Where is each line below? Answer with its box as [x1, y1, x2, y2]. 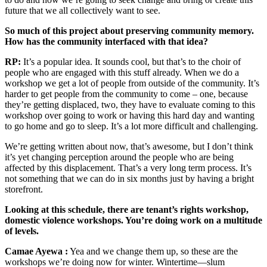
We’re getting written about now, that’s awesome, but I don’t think [5, 141, 253, 151]
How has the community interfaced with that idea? [5, 36, 208, 46]
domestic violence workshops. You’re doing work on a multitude [5, 215, 262, 225]
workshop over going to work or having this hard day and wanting [5, 110, 254, 120]
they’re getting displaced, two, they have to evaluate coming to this [5, 99, 255, 110]
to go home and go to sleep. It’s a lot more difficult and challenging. [5, 120, 258, 131]
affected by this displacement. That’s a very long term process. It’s [5, 162, 252, 173]
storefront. [5, 184, 43, 194]
